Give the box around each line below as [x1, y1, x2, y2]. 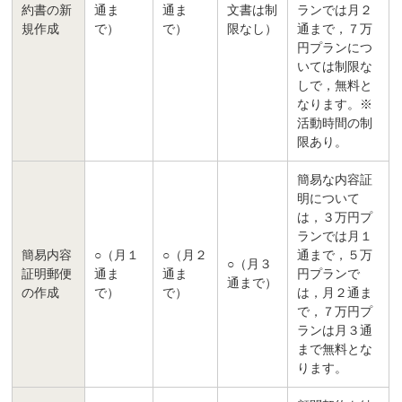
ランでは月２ [297, 4, 373, 18]
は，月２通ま [297, 286, 373, 301]
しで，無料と [297, 79, 373, 93]
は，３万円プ [297, 211, 373, 225]
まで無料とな [297, 343, 373, 357]
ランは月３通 [297, 324, 373, 338]
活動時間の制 [297, 117, 373, 131]
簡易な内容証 [297, 173, 373, 188]
